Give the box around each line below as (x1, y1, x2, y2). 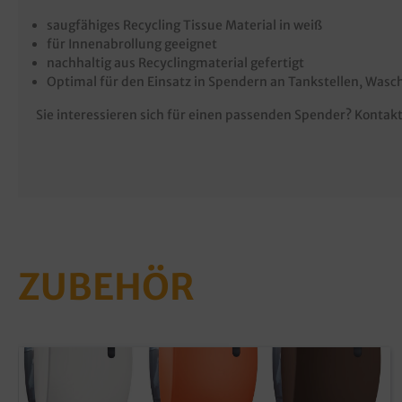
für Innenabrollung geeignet (47, 36, 217, 52)
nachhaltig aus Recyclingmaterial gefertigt (47, 55, 304, 71)
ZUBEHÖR (18, 265, 195, 310)
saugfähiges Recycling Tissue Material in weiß (47, 17, 322, 33)
